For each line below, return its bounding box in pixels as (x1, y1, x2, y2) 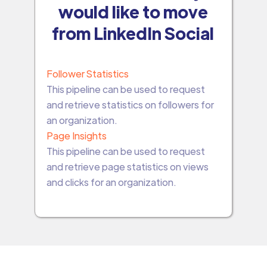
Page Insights (46, 129, 107, 142)
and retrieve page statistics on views (46, 160, 209, 173)
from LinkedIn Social (52, 21, 215, 44)
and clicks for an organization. (46, 175, 176, 188)
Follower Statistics (46, 67, 129, 80)
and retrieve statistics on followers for (46, 98, 214, 111)
